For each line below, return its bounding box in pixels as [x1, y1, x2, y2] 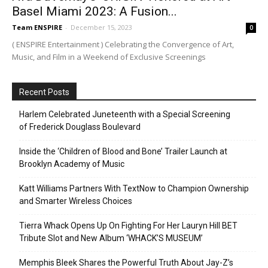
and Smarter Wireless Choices [19, 196, 132, 206]
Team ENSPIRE [12, 23, 62, 32]
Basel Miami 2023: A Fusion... [12, 4, 177, 19]
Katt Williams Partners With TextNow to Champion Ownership [19, 184, 249, 193]
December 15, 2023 [71, 23, 132, 32]
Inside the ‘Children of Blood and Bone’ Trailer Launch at [19, 147, 227, 156]
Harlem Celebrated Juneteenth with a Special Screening [19, 109, 230, 119]
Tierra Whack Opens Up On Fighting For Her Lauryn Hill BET [19, 221, 237, 230]
